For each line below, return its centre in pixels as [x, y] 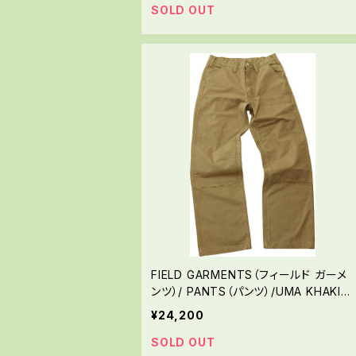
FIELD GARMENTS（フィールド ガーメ [250, 275]
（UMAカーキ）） [191, 308]
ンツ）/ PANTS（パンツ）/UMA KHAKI [246, 292]
